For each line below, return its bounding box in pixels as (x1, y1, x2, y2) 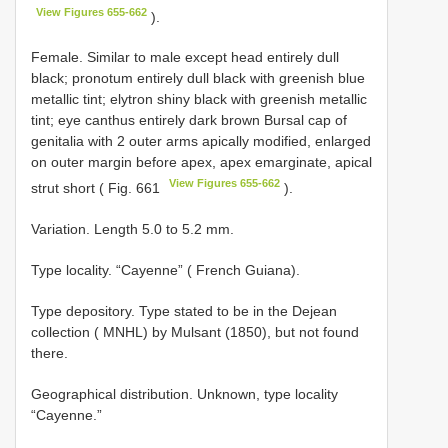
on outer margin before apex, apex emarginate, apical (31, 154, 372, 171)
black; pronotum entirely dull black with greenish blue (31, 70, 365, 87)
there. (31, 344, 68, 361)
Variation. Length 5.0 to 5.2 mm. (31, 220, 234, 237)
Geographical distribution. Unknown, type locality (31, 385, 338, 402)
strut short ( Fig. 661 (31, 179, 164, 196)
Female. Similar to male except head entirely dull (31, 49, 339, 66)
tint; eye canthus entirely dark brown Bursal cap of (31, 112, 347, 129)
